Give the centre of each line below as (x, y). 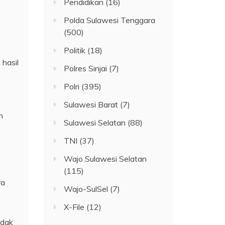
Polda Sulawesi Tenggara (110, 20)
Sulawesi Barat (91, 104)
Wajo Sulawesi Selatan (105, 158)
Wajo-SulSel (86, 189)
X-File (74, 207)
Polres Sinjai (86, 68)
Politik (75, 50)
